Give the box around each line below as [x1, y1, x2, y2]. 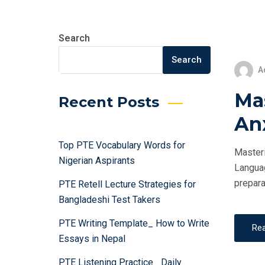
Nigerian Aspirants [59, 155, 135, 166]
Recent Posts [59, 93, 159, 111]
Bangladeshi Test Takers [59, 194, 160, 205]
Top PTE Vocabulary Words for [59, 140, 185, 151]
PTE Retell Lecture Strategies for [59, 179, 196, 190]
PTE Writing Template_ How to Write [59, 218, 209, 229]
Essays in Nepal [59, 233, 125, 244]
